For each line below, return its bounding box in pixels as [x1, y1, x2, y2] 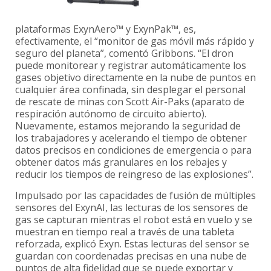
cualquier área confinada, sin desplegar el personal [15, 83, 246, 97]
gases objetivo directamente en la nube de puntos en [15, 71, 256, 85]
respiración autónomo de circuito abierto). [15, 107, 206, 121]
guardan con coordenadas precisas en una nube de [15, 249, 247, 263]
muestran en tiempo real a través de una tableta [15, 225, 234, 239]
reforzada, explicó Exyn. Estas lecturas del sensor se [15, 237, 249, 251]
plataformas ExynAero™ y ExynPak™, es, [15, 22, 196, 36]
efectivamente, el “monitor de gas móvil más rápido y [15, 34, 254, 48]
